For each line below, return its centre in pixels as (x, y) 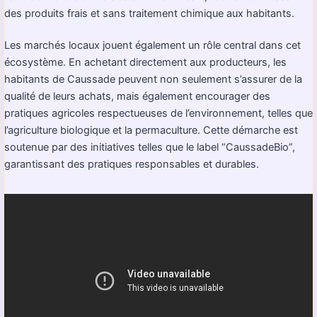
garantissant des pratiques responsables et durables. (132, 165)
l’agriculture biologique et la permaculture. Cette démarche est (151, 131)
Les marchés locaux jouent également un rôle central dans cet (152, 46)
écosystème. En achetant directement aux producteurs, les (145, 63)
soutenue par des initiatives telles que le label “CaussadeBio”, (150, 148)
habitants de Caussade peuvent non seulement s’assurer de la (153, 80)
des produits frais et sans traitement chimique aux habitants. (149, 13)
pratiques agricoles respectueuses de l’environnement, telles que (158, 114)
